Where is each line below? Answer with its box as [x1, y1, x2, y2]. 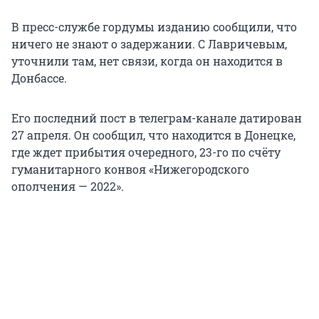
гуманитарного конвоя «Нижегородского [11, 162, 249, 177]
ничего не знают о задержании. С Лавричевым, [11, 36, 287, 52]
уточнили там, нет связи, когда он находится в [11, 53, 283, 69]
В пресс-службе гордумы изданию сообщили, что [11, 19, 297, 35]
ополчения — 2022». [11, 179, 124, 194]
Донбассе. [11, 70, 67, 86]
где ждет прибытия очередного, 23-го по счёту [11, 145, 281, 160]
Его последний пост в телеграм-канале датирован [11, 110, 302, 126]
